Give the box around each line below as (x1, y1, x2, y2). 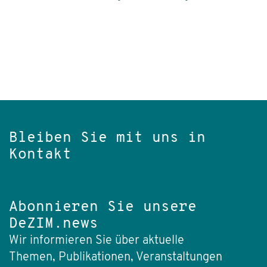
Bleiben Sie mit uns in (9, 131, 206, 145)
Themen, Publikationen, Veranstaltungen (9, 251, 222, 263)
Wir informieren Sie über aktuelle (9, 234, 184, 247)
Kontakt (9, 147, 72, 162)
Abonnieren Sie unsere (9, 200, 197, 215)
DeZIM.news (9, 216, 98, 231)
